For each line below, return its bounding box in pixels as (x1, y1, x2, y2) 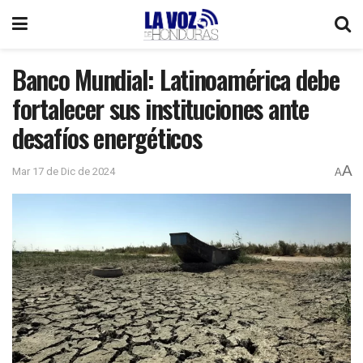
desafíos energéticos (12, 118, 202, 156)
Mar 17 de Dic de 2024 (12, 164, 115, 180)
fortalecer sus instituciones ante (12, 89, 309, 127)
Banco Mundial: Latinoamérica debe (12, 60, 340, 98)
